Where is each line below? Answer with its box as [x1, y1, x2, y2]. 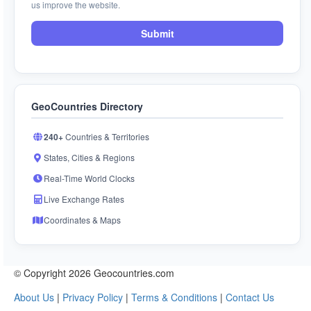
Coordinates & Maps [44, 214, 121, 226]
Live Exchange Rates [44, 193, 124, 205]
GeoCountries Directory [31, 99, 143, 113]
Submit [140, 26, 174, 40]
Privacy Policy [62, 290, 123, 304]
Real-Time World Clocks [44, 172, 135, 184]
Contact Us [226, 290, 274, 304]
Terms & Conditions [131, 290, 217, 304]
